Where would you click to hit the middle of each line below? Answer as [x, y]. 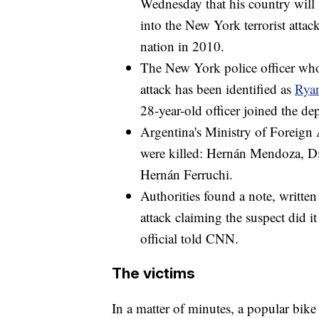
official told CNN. [189, 239]
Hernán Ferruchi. [187, 174]
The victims [153, 273]
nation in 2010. [182, 46]
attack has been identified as [218, 89]
